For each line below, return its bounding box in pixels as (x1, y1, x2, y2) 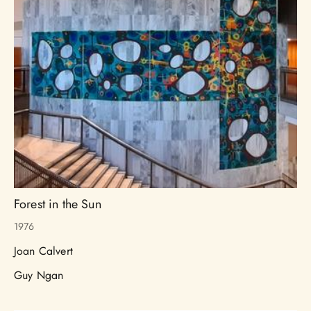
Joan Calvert (14, 242, 73, 259)
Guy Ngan (14, 267, 64, 283)
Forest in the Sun (14, 194, 101, 213)
